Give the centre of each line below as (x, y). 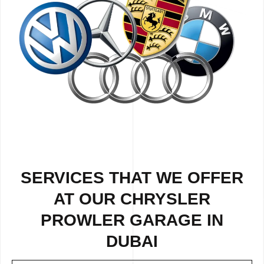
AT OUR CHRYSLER (132, 199)
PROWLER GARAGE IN (132, 220)
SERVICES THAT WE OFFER (132, 178)
